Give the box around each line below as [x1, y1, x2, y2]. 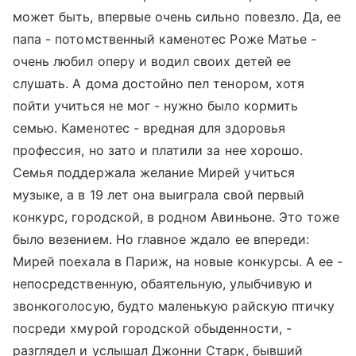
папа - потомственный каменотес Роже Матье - [13, 30, 317, 47]
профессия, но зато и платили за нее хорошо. [13, 141, 304, 158]
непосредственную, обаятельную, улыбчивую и [13, 275, 313, 292]
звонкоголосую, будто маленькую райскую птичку [13, 297, 335, 314]
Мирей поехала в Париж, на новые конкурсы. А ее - [13, 253, 343, 269]
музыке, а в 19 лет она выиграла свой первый [13, 186, 305, 203]
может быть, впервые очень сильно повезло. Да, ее [13, 8, 342, 25]
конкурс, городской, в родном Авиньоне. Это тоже [13, 208, 340, 225]
